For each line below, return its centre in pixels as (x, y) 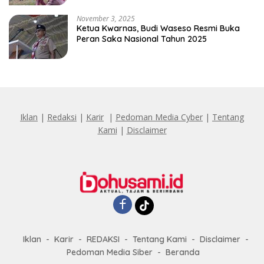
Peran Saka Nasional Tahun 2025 (142, 39)
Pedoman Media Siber (110, 252)
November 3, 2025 (106, 19)
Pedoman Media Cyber (159, 117)
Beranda (183, 252)
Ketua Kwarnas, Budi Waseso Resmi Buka (158, 29)
